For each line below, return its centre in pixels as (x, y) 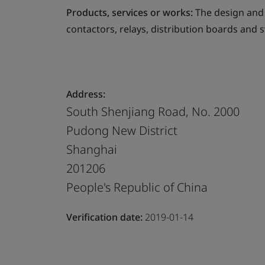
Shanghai (92, 149)
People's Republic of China (137, 187)
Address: (86, 94)
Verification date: (104, 217)
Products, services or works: (130, 12)
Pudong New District (122, 130)
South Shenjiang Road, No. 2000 (153, 111)
